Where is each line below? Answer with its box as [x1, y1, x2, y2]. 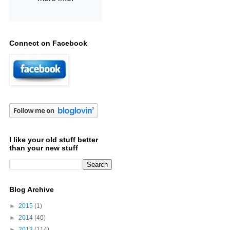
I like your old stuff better [9, 136, 98, 144]
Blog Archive [9, 185, 54, 194]
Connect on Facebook [9, 39, 87, 47]
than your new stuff [9, 144, 78, 152]
